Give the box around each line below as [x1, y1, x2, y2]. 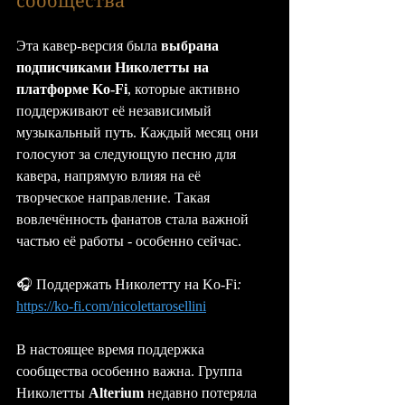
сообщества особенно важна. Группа [16, 363, 246, 379]
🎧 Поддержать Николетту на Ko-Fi [16, 276, 237, 292]
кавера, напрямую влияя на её [16, 167, 204, 184]
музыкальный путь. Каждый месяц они [16, 124, 262, 140]
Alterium [89, 384, 144, 400]
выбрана [161, 37, 222, 53]
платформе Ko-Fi [16, 80, 127, 97]
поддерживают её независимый [16, 102, 215, 118]
